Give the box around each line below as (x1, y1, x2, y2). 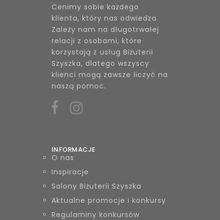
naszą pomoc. (52, 81, 106, 91)
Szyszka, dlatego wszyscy (52, 58, 149, 68)
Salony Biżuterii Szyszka (52, 181, 141, 191)
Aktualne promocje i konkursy (52, 195, 166, 205)
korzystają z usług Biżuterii (52, 47, 153, 57)
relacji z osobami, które (52, 35, 142, 46)
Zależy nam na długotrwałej (52, 24, 159, 34)
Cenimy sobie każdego (52, 1, 139, 12)
